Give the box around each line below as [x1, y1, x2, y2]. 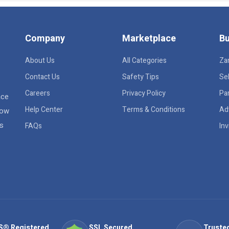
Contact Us [25, 72, 60, 82]
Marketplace [122, 32, 176, 45]
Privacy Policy [122, 88, 166, 99]
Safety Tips [122, 72, 159, 82]
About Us [25, 55, 55, 66]
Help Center [25, 104, 63, 115]
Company [25, 32, 65, 45]
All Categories [122, 55, 167, 66]
